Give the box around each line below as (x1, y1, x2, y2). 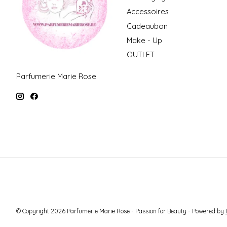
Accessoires (126, 7, 169, 17)
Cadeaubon (126, 21, 168, 31)
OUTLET (126, 49, 155, 59)
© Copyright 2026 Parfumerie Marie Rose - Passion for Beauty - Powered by (16, 207, 225, 215)
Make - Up (126, 35, 162, 45)
